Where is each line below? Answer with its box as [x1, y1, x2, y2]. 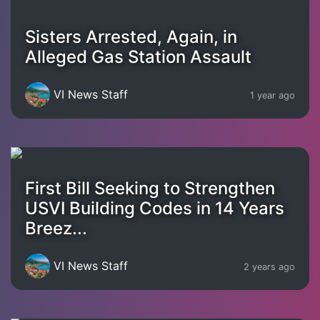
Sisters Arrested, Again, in [25, 26, 237, 47]
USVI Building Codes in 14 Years [25, 197, 284, 219]
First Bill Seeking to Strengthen [25, 177, 275, 199]
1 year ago [250, 90, 295, 101]
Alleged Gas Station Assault [25, 46, 251, 67]
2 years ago [244, 261, 295, 273]
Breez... [25, 217, 87, 239]
